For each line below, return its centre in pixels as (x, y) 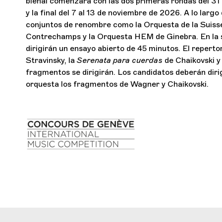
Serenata (95, 60)
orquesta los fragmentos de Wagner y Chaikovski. (117, 84)
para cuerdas (139, 60)
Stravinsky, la (51, 60)
